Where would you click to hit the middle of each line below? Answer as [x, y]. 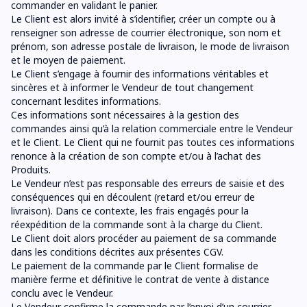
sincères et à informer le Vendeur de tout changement [132, 87]
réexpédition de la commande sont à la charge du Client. [137, 224]
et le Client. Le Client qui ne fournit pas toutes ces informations [153, 142]
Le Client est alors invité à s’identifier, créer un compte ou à [143, 19]
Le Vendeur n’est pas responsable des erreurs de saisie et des [148, 183]
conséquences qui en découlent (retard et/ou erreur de [133, 197]
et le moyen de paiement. [68, 60]
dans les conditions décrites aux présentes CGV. [117, 252]
